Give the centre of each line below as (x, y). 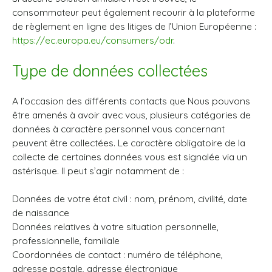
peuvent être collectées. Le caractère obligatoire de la (129, 143)
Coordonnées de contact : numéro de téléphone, (117, 254)
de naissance (41, 212)
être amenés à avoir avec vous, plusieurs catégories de (131, 115)
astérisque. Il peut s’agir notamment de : (98, 171)
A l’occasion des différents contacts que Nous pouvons (131, 101)
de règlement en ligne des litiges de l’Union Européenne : (134, 26)
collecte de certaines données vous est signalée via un (130, 157)
